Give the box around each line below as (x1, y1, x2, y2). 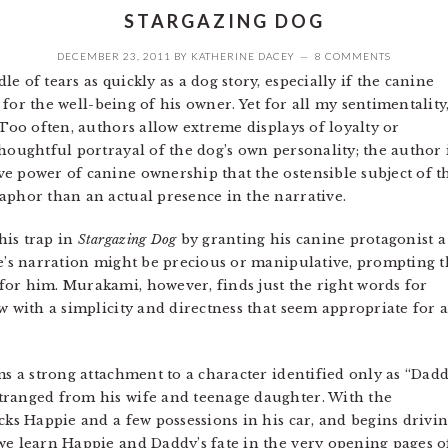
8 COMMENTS (315, 50, 391, 63)
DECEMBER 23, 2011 (57, 50, 171, 63)
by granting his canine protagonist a (176, 231, 446, 249)
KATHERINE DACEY (191, 50, 295, 63)
